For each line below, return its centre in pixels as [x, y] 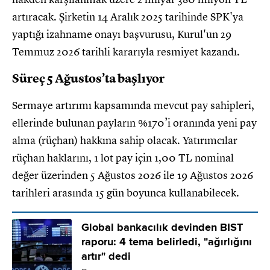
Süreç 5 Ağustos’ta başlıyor [88, 79]
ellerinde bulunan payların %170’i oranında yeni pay [134, 123]
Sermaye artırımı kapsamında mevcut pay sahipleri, [133, 106]
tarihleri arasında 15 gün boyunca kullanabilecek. [126, 193]
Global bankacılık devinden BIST [162, 227]
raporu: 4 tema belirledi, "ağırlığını [167, 241]
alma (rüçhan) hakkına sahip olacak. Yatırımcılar [125, 141]
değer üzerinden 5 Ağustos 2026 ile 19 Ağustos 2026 [133, 176]
